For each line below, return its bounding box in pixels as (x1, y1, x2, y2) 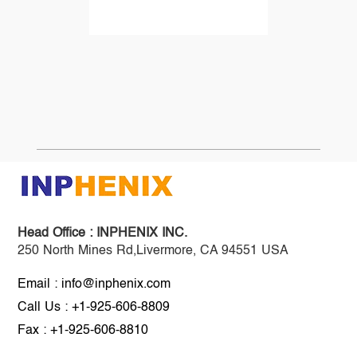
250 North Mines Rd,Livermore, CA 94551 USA (18, 244, 289, 257)
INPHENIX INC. (96, 226, 188, 240)
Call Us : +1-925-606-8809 (18, 300, 171, 314)
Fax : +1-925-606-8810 (18, 324, 149, 337)
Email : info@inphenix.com (18, 277, 171, 291)
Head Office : (18, 226, 97, 240)
